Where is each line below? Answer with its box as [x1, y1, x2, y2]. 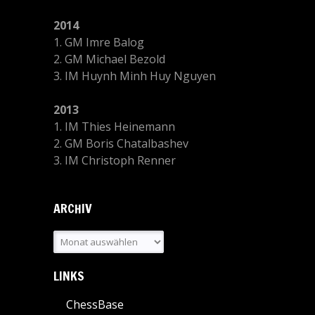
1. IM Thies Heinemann [53, 119, 175, 134]
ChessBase [66, 297, 124, 312]
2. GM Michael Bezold [53, 51, 165, 67]
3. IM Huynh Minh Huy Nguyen [53, 68, 216, 84]
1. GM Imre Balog [53, 34, 144, 50]
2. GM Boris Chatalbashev [53, 136, 188, 151]
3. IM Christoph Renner [53, 153, 176, 168]
